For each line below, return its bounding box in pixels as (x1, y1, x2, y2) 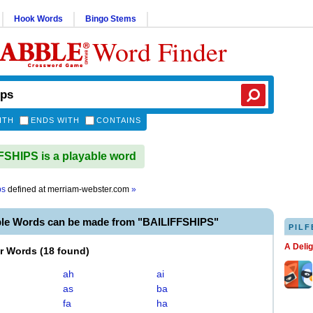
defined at (6, 184, 48, 194)
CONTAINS (96, 116, 141, 124)
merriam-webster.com (48, 184, 131, 194)
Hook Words (14, 14, 63, 24)
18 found (43, 245, 86, 256)
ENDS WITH (31, 116, 80, 124)
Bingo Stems (85, 14, 136, 24)
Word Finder (92, 34, 227, 69)
